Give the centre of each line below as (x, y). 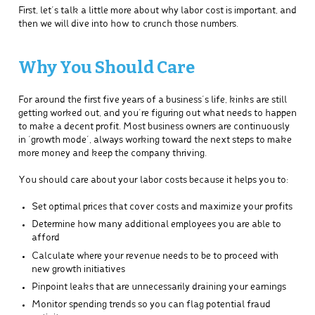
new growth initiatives (78, 269)
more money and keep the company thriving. (112, 153)
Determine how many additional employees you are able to (156, 225)
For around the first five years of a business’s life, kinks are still (152, 100)
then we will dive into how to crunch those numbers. (128, 25)
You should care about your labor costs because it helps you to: (153, 180)
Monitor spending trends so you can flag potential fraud (151, 305)
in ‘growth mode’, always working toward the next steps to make (155, 140)
